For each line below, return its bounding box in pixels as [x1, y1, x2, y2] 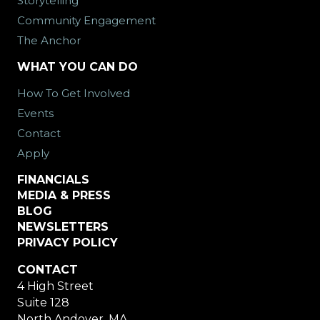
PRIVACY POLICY [17, 236, 118, 249]
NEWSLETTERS [17, 220, 109, 234]
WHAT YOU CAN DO [17, 60, 138, 74]
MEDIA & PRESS [17, 189, 111, 202]
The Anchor [17, 34, 81, 47]
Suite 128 [17, 296, 69, 309]
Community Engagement [17, 14, 156, 27]
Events [17, 106, 54, 120]
